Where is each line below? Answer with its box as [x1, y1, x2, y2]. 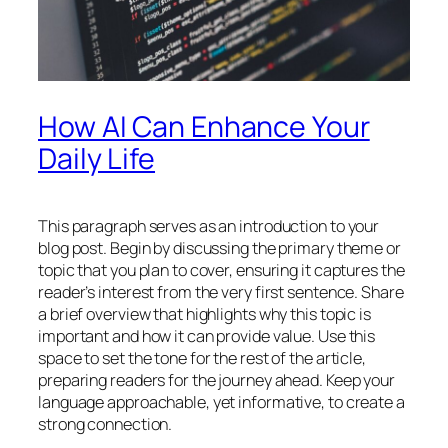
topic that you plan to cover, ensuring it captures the [38, 258, 405, 281]
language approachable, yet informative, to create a [38, 390, 405, 413]
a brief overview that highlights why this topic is [38, 302, 371, 325]
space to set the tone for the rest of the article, [38, 346, 366, 369]
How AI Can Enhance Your [38, 106, 370, 146]
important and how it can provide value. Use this [38, 324, 376, 347]
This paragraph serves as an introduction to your [38, 214, 380, 237]
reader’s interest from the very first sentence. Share [38, 280, 404, 303]
